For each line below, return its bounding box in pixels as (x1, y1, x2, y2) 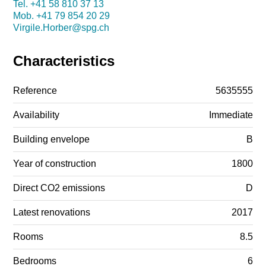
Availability (13, 109, 60, 120)
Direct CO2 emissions (13, 182, 106, 193)
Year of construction (13, 158, 97, 169)
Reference (13, 85, 58, 96)
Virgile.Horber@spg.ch (13, 22, 110, 33)
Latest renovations (13, 207, 91, 217)
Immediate (208, 109, 253, 120)
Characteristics (13, 52, 115, 69)
